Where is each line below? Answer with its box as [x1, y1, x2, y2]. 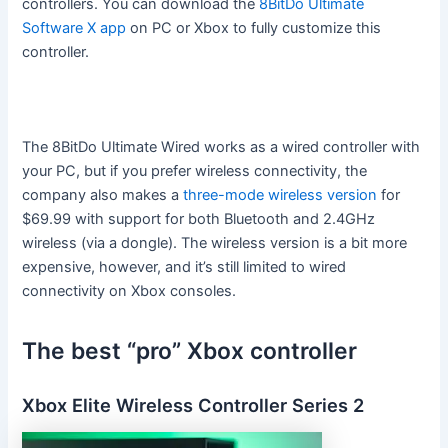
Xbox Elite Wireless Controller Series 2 [22, 393, 365, 416]
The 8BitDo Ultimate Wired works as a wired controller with [22, 138, 421, 157]
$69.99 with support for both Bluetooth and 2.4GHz [22, 210, 376, 229]
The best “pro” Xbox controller [22, 337, 358, 366]
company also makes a [22, 186, 184, 205]
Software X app [22, 19, 127, 38]
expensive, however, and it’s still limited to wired [22, 258, 347, 277]
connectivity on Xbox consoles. [22, 282, 237, 301]
